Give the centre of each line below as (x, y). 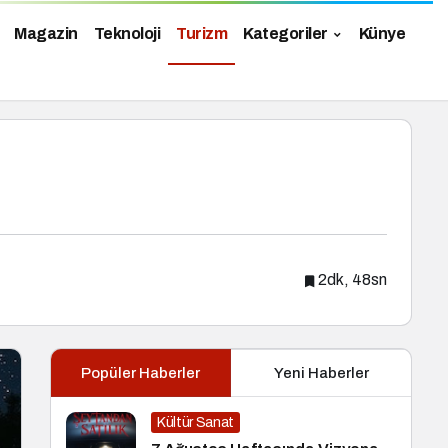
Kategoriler (285, 34)
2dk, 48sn (352, 280)
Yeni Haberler (321, 373)
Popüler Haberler (140, 373)
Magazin (46, 34)
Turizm (201, 34)
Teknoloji (126, 34)
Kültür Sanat (195, 422)
